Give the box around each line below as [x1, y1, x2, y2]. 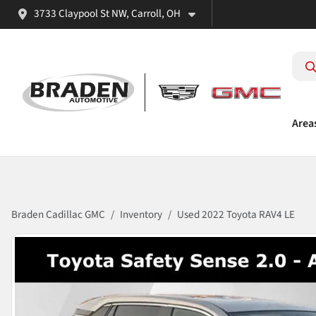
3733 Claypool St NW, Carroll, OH [34, 6, 181, 21]
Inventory [120, 207, 162, 223]
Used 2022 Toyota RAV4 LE [177, 207, 295, 223]
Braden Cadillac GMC [11, 207, 105, 223]
